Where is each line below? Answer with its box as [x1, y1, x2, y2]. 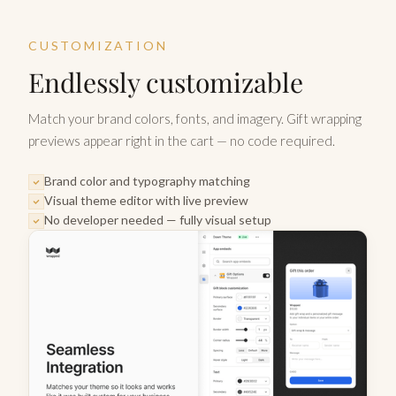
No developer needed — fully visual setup [44, 211, 271, 227]
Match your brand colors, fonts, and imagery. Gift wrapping [28, 110, 362, 126]
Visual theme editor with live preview [44, 192, 248, 208]
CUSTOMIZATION [28, 37, 168, 53]
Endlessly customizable [28, 64, 303, 100]
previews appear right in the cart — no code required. [28, 132, 335, 148]
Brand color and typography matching [44, 172, 250, 188]
